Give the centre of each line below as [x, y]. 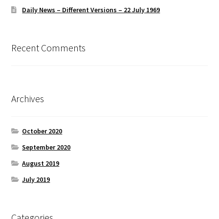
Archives [27, 99]
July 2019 [36, 180]
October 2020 [42, 131]
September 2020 [46, 147]
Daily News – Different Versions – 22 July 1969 [91, 10]
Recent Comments [48, 47]
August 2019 [41, 164]
